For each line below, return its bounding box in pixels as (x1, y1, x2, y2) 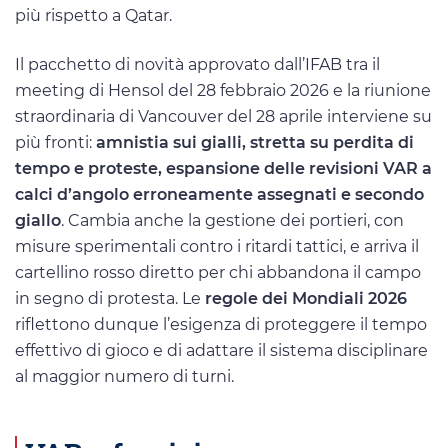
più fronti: (15, 132, 96, 152)
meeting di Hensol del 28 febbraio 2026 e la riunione (15, 80, 431, 100)
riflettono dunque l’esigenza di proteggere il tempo (15, 314, 427, 334)
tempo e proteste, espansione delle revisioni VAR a (15, 158, 432, 178)
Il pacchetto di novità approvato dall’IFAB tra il (15, 54, 380, 74)
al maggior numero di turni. (15, 366, 234, 386)
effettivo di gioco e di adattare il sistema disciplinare (15, 340, 428, 360)
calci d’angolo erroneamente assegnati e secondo (15, 184, 424, 204)
